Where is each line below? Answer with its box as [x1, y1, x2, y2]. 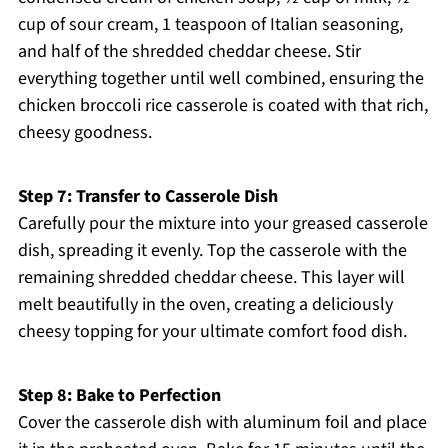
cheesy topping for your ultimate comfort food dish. [17, 319, 407, 345]
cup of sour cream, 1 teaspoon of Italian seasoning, [17, 12, 403, 38]
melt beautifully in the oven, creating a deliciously [17, 292, 393, 318]
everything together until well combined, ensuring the [17, 66, 424, 92]
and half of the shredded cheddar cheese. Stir [17, 39, 361, 65]
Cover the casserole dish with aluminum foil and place [17, 410, 427, 436]
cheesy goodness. [17, 120, 152, 146]
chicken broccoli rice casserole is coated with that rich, [17, 93, 428, 119]
